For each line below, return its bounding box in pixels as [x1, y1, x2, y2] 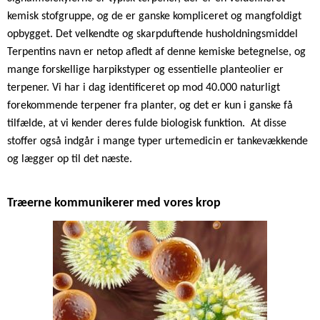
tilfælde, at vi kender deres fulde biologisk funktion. [7, 117, 248, 129]
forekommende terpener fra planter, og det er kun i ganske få [7, 99, 293, 111]
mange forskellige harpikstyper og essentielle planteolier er [7, 64, 284, 76]
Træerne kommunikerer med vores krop [7, 196, 221, 210]
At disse [251, 117, 286, 129]
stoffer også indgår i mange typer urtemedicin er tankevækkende [7, 135, 308, 147]
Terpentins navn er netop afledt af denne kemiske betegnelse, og [7, 46, 306, 58]
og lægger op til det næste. [7, 153, 132, 165]
